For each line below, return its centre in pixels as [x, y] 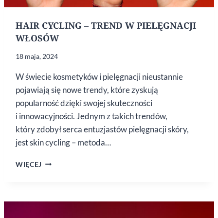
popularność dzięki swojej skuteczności [84, 103]
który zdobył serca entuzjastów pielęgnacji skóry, [102, 129]
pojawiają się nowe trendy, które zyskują [87, 90]
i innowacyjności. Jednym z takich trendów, [91, 116]
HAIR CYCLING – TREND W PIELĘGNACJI [106, 25]
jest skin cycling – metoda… [63, 142]
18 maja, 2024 [37, 56]
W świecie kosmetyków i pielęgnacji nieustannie [99, 76]
